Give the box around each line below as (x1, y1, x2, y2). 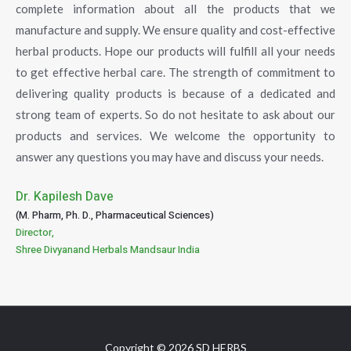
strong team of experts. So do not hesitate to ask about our (16, 107, 335, 121)
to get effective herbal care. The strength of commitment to (16, 65, 335, 79)
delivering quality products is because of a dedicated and (16, 86, 335, 100)
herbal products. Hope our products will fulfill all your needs (16, 44, 335, 58)
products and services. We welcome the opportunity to (16, 128, 335, 143)
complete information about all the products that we (16, 2, 335, 16)
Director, (16, 225, 54, 240)
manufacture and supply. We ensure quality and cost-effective (16, 23, 335, 37)
